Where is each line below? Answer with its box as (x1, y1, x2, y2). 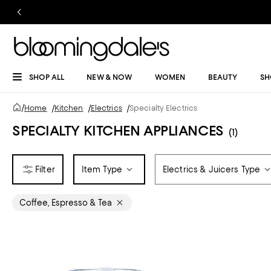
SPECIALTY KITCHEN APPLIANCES (12, 122, 224, 139)
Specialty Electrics (129, 103, 198, 113)
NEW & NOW (87, 73, 132, 82)
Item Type (81, 165, 122, 174)
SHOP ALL (29, 73, 64, 82)
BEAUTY (207, 73, 238, 82)
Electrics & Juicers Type (162, 165, 261, 174)
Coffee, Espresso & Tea (19, 198, 112, 207)
